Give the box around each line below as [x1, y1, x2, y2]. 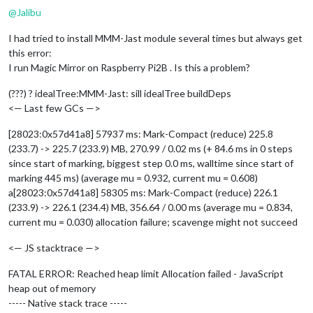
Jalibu [17, 6, 41, 18]
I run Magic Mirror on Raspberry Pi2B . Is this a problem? [8, 61, 250, 73]
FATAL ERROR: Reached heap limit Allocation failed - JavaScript [8, 267, 284, 279]
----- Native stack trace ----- [8, 296, 127, 309]
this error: [8, 46, 52, 59]
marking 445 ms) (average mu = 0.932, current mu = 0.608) [8, 171, 258, 184]
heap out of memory [8, 282, 96, 294]
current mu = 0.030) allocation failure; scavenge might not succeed [8, 215, 298, 228]
